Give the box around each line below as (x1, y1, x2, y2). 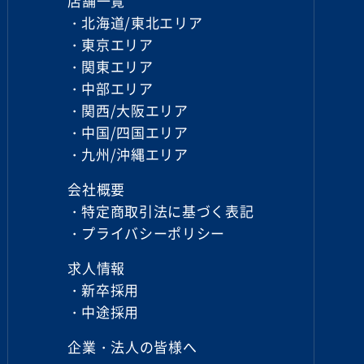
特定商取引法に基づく (81, 201, 226, 221)
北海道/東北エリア (81, 12, 203, 32)
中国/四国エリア (81, 122, 188, 142)
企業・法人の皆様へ (67, 336, 197, 357)
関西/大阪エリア (81, 100, 188, 120)
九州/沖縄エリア (81, 144, 188, 164)
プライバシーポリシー (81, 223, 226, 243)
